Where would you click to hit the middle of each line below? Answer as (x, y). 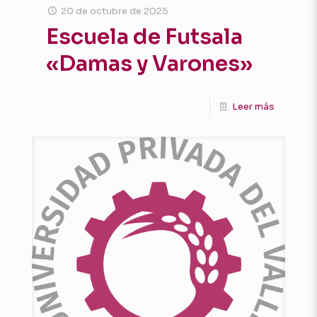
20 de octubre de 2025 (115, 11)
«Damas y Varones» (149, 63)
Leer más (253, 106)
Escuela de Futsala (144, 36)
